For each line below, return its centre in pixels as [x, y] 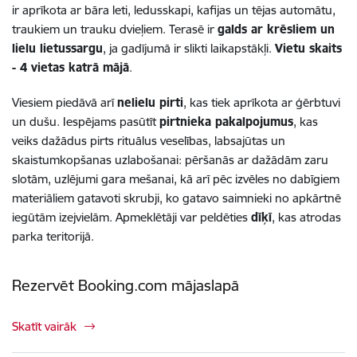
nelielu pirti [150, 102]
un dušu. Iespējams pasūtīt [86, 121]
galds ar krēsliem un [276, 29]
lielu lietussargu [57, 48]
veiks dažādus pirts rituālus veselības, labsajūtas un [149, 140]
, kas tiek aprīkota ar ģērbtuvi [262, 102]
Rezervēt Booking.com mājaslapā [126, 285]
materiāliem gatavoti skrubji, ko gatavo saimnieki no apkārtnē [177, 198]
